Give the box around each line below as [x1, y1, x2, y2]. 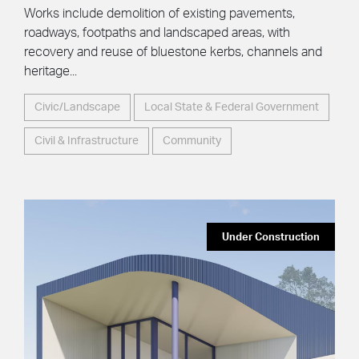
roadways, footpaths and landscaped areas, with [24, 26, 290, 39]
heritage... [24, 64, 77, 78]
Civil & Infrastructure [34, 135, 139, 147]
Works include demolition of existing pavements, [24, 6, 295, 20]
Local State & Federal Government [144, 101, 319, 113]
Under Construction [222, 232, 320, 243]
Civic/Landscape [34, 101, 120, 113]
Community [163, 135, 221, 147]
